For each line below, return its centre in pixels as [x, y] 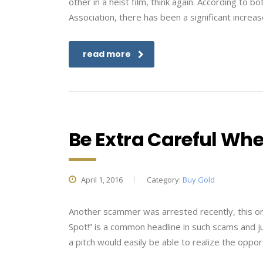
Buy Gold [199, 180]
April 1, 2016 [101, 180]
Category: [165, 180]
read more [107, 54]
